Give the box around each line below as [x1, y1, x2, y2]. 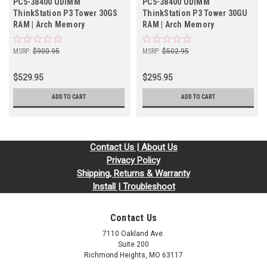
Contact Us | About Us [89, 142, 178, 153]
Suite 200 [118, 240, 149, 249]
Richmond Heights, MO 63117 [84, 251, 183, 260]
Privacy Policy [107, 155, 160, 166]
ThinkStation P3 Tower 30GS [13, 8, 118, 18]
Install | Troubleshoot [92, 181, 175, 193]
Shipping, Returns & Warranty [77, 168, 190, 179]
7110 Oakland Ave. [103, 229, 164, 238]
